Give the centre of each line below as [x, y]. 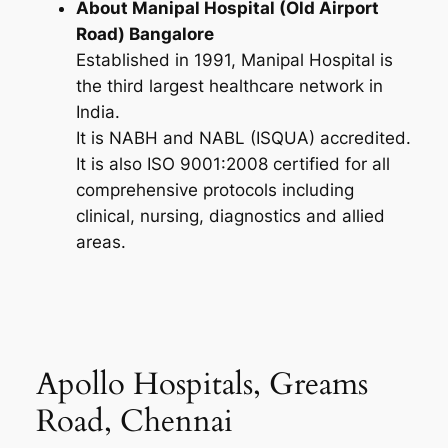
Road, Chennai [134, 421]
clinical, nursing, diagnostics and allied [230, 215]
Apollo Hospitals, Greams [201, 384]
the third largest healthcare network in [229, 85]
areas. [100, 241]
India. [97, 111]
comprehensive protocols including [214, 189]
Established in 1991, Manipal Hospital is [234, 59]
